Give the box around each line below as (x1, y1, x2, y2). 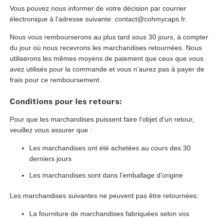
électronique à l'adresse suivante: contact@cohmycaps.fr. (10, 15, 187, 23)
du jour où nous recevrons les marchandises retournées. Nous (10, 43, 202, 52)
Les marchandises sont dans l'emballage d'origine (29, 171, 183, 180)
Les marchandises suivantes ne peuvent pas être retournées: (10, 192, 199, 200)
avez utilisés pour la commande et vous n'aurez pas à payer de (10, 65, 204, 73)
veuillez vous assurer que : (10, 126, 92, 134)
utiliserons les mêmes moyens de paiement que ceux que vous (10, 54, 203, 62)
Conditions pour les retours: (10, 96, 122, 106)
